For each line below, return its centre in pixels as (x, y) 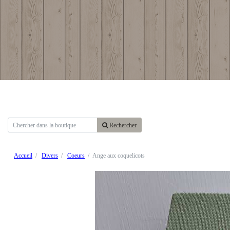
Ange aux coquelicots (119, 156)
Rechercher (122, 125)
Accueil (23, 156)
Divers (50, 156)
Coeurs (76, 156)
